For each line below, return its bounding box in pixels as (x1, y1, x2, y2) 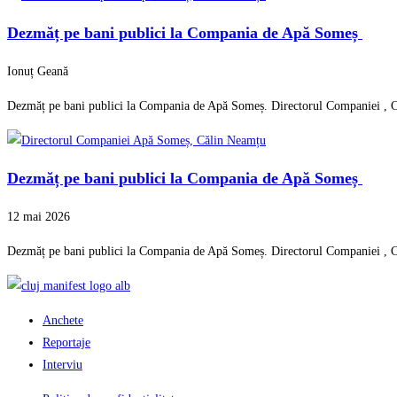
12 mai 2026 (7, 210, 70, 224)
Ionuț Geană (7, 65, 68, 79)
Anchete (43, 314, 83, 328)
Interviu (43, 358, 82, 372)
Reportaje (43, 336, 90, 350)
